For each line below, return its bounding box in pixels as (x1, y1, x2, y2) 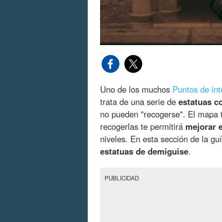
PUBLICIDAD (105, 174, 139, 182)
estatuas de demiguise (100, 145, 188, 158)
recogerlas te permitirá (100, 120, 185, 133)
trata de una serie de (100, 96, 178, 108)
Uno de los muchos (100, 83, 172, 96)
